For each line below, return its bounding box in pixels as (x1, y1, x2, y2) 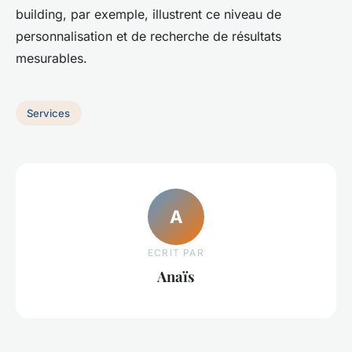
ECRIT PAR (148, 246, 204, 258)
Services (27, 106, 71, 119)
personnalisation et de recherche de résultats (16, 28, 281, 44)
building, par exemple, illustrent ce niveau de (16, 6, 281, 22)
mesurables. (16, 50, 87, 66)
